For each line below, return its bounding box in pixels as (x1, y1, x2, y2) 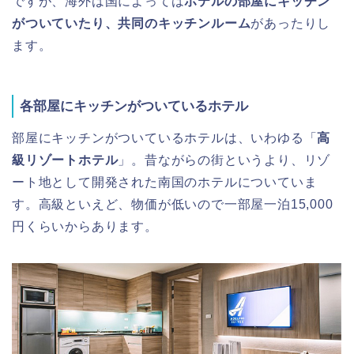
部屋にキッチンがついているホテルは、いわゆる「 (12, 131, 318, 145)
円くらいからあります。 (12, 220, 158, 234)
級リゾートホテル (12, 153, 119, 168)
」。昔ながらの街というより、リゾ (118, 153, 331, 168)
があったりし (250, 16, 331, 30)
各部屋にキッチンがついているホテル (20, 98, 248, 114)
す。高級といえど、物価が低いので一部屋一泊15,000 (12, 198, 333, 212)
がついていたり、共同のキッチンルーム (12, 16, 251, 30)
